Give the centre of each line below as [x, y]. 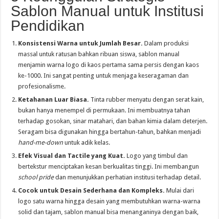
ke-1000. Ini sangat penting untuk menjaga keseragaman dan [104, 75]
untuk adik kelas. [87, 142]
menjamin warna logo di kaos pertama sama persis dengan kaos [109, 65]
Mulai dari [180, 190]
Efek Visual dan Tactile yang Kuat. [72, 155]
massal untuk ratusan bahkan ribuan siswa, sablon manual [99, 54]
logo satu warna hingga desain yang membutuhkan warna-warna [109, 201]
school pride [36, 177]
